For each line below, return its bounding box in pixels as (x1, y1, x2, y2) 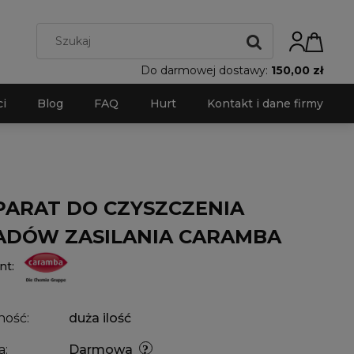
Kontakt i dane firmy (206, 96, 323, 111)
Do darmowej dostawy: (141, 62, 271, 77)
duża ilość (68, 311, 131, 326)
